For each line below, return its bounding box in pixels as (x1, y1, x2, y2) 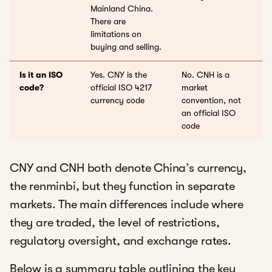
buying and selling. (90, 42, 161, 52)
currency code (90, 95, 144, 105)
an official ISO (182, 108, 236, 118)
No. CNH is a (182, 70, 229, 80)
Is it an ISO (19, 70, 63, 80)
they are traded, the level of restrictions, (10, 216, 220, 229)
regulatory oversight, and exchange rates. (10, 234, 231, 248)
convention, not (182, 95, 241, 105)
